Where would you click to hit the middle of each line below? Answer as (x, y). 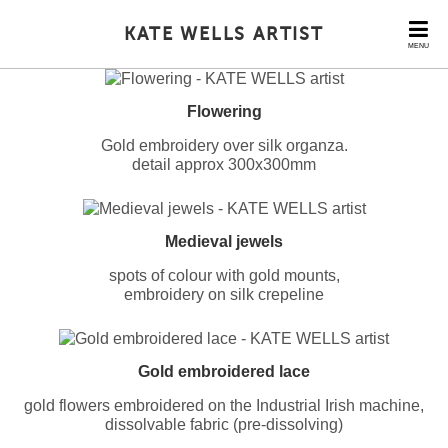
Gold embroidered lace (224, 371)
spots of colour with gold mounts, (224, 275)
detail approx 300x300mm (224, 164)
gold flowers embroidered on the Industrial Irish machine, (224, 405)
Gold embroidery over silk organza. (224, 145)
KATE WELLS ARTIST (224, 34)
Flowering (224, 111)
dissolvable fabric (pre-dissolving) (224, 424)
